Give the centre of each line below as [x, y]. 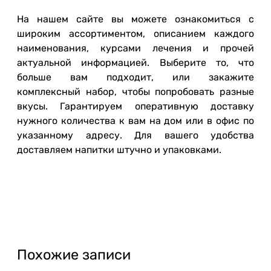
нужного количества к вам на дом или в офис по [135, 121]
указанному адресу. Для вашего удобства [135, 135]
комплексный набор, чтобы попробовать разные [135, 92]
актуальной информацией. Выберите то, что [135, 63]
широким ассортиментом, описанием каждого [135, 34]
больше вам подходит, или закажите [135, 77]
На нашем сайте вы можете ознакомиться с [135, 19]
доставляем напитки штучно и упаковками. [119, 150]
